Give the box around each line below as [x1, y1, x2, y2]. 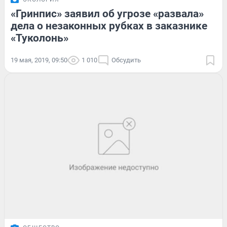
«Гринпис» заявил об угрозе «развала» [11, 7, 204, 20]
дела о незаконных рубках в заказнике [11, 19, 207, 32]
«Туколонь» [11, 31, 68, 44]
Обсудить [111, 56, 141, 64]
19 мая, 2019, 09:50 [11, 56, 67, 64]
